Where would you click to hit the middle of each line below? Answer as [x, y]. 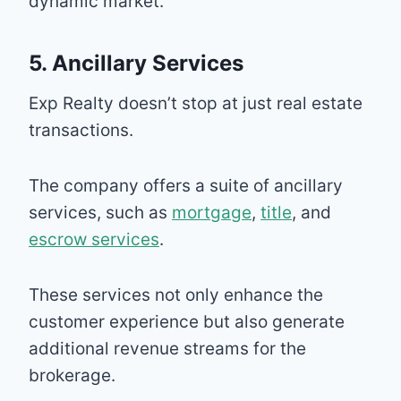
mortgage [212, 212]
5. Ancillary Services [136, 63]
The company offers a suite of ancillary [186, 185]
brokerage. [72, 375]
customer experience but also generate [187, 321]
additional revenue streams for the [167, 348]
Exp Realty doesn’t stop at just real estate [196, 103]
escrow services [94, 239]
